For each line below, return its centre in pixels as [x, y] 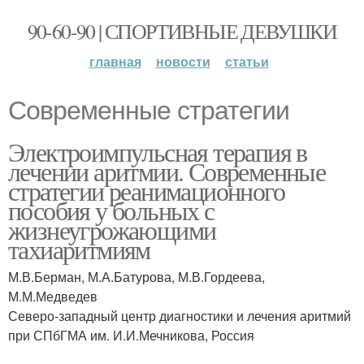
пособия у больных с [111, 210]
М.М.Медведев [53, 296]
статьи [247, 61]
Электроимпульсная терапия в [158, 152]
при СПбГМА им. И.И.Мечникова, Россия [131, 335]
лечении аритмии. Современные [167, 171]
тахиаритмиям [79, 249]
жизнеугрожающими [112, 230]
